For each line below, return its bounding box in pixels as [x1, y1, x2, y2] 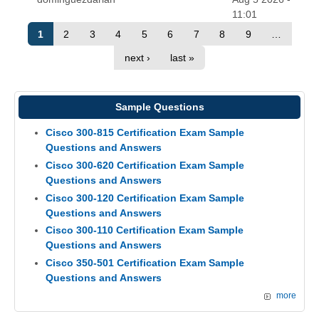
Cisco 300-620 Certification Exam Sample [45, 159, 244, 171]
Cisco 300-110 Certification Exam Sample [45, 224, 244, 236]
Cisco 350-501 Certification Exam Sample [45, 256, 244, 268]
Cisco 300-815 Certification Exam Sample [45, 127, 244, 139]
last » [170, 51, 195, 63]
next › [124, 51, 150, 63]
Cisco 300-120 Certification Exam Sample [45, 192, 244, 204]
